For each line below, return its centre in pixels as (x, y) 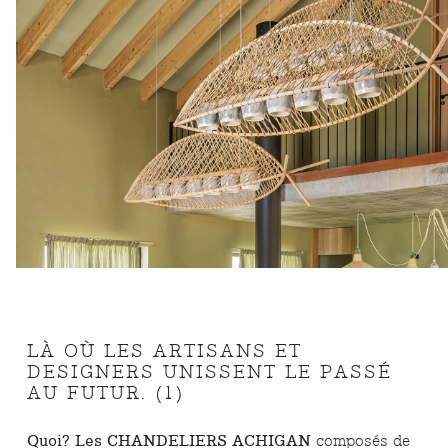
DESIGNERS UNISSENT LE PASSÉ (210, 373)
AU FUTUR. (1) (106, 394)
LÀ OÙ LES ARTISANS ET (165, 352)
